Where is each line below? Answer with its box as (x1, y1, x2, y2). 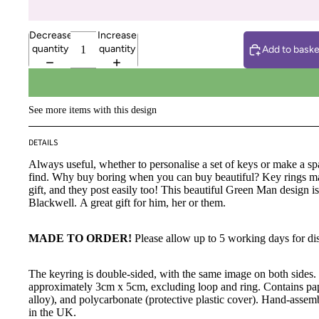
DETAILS (28, 136, 58, 149)
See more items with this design (28, 103, 157, 115)
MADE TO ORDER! (28, 232, 132, 245)
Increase (97, 28, 137, 41)
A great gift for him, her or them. (77, 197, 226, 209)
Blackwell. (28, 197, 77, 209)
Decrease (29, 28, 73, 41)
